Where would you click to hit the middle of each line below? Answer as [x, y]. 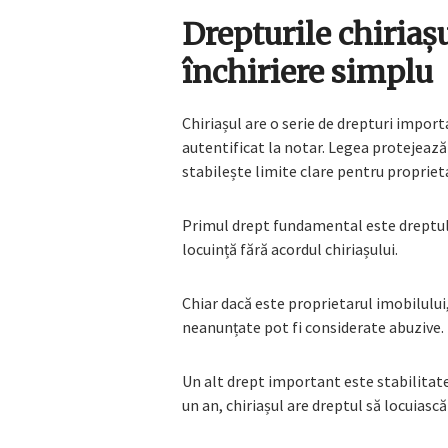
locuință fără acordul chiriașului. [290, 249]
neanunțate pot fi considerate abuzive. [313, 327]
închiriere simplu [307, 72]
